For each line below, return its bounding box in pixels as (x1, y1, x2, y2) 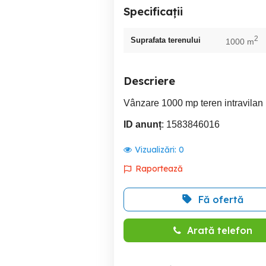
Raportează (135, 163, 183, 174)
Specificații (123, 4, 183, 18)
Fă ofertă (198, 193, 243, 205)
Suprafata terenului (131, 35, 201, 45)
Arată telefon (186, 224, 252, 236)
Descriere (123, 74, 175, 88)
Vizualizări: (135, 144, 179, 155)
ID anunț (123, 119, 161, 129)
